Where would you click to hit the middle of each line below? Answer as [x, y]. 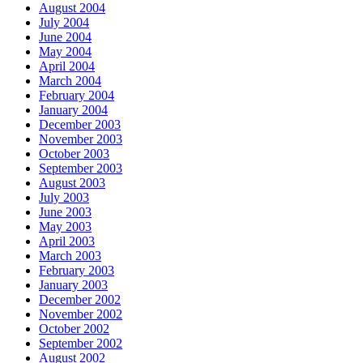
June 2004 [65, 37]
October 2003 [74, 154]
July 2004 [64, 23]
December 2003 [80, 125]
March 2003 [70, 256]
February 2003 [77, 271]
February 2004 [77, 96]
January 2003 [73, 285]
